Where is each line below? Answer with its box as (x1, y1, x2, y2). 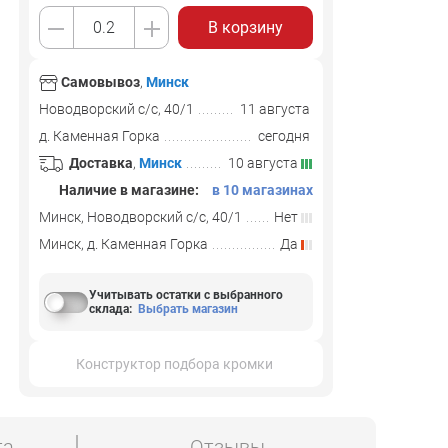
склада (88, 302, 129, 316)
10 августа (228, 155, 301, 171)
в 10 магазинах (212, 182, 313, 198)
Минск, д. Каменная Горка (39, 236, 208, 252)
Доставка (69, 155, 133, 171)
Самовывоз (61, 74, 140, 90)
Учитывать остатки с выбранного (88, 288, 283, 302)
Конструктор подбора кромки (76, 356, 273, 372)
